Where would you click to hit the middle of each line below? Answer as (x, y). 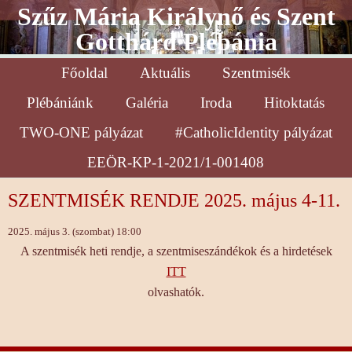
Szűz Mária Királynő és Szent (176, 16)
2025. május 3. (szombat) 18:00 (75, 232)
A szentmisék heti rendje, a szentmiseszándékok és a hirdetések (176, 251)
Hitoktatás (294, 103)
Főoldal (84, 73)
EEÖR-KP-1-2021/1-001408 (176, 162)
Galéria (147, 103)
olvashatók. (176, 292)
